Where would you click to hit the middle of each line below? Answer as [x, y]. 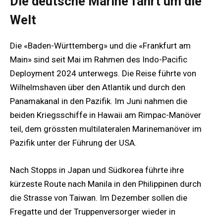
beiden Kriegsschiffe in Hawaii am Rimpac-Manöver [106, 115]
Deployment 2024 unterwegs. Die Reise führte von [103, 74]
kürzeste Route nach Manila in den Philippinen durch [106, 184]
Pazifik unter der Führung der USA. [73, 143]
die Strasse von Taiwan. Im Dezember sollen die [99, 197]
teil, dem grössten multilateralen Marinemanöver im [106, 129]
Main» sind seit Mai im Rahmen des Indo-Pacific [99, 60]
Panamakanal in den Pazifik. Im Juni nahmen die [99, 101]
